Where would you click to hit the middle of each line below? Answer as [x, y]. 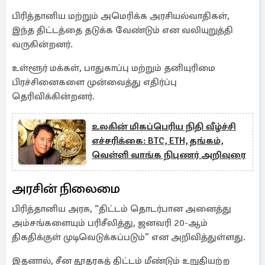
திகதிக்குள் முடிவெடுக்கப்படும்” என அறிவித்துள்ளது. [129, 237]
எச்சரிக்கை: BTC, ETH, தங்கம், [157, 141]
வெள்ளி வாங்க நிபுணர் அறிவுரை [169, 155]
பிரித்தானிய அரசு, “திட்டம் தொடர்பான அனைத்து [122, 209]
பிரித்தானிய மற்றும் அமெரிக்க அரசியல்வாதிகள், [121, 16]
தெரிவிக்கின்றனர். [53, 96]
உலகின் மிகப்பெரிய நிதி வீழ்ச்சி [164, 127]
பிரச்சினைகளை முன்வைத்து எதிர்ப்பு [94, 82]
